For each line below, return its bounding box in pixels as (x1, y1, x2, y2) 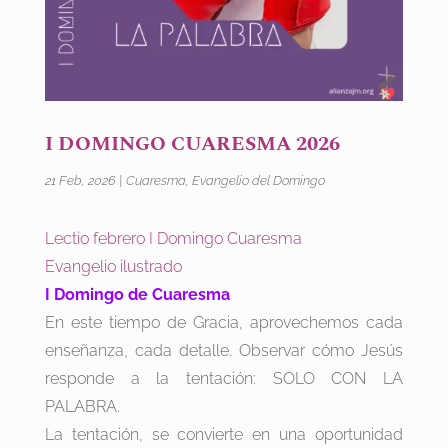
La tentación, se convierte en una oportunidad (44, 425, 404, 445)
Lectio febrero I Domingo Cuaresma (44, 229, 302, 249)
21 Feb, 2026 (44, 173, 116, 189)
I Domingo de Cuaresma (44, 285, 234, 305)
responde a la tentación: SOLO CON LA (44, 369, 404, 389)
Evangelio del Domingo (191, 173, 325, 189)
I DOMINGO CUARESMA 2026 (44, 129, 340, 160)
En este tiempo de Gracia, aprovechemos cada (44, 313, 404, 333)
